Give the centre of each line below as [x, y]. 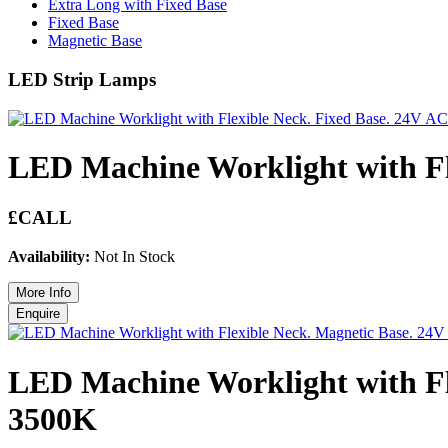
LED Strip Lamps [82, 79]
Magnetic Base [95, 41]
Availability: [49, 257]
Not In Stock [132, 257]
